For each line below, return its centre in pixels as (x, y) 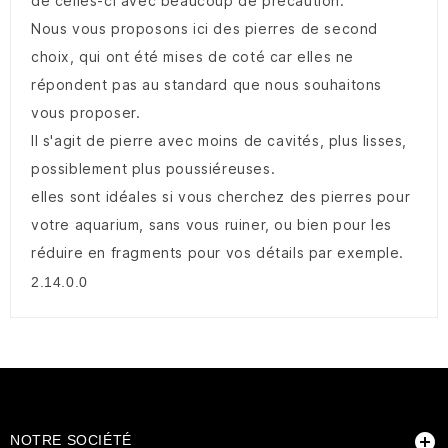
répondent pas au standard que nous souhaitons (207, 85)
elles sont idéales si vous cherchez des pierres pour (221, 197)
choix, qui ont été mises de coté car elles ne (193, 57)
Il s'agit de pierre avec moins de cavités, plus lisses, (219, 141)
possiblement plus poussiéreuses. (153, 169)
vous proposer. (86, 113)
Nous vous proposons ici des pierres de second (205, 29)
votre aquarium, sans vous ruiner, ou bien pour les (212, 225)
